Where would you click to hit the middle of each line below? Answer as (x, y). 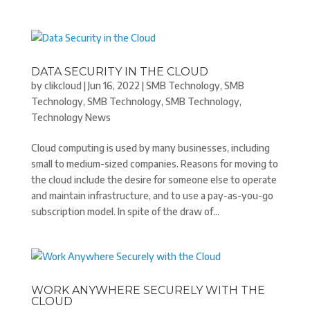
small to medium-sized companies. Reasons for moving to (154, 164)
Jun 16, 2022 (113, 85)
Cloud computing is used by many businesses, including (150, 148)
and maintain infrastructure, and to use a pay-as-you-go (152, 195)
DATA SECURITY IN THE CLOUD (119, 72)
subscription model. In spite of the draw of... (125, 211)
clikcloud (63, 85)
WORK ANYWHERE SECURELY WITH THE (148, 290)
